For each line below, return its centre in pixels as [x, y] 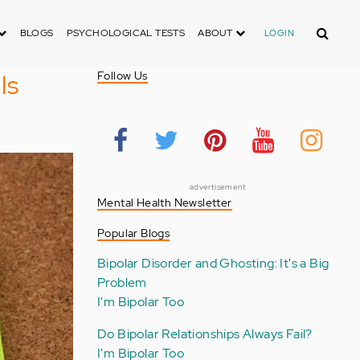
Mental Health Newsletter [164, 202]
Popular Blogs [133, 233]
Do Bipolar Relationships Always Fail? [205, 334]
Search [327, 28]
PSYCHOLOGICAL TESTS [126, 33]
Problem [122, 282]
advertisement [218, 187]
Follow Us [122, 76]
